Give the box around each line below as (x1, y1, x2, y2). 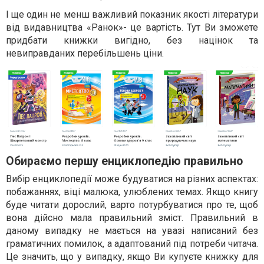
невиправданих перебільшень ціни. (6, 48, 164, 59)
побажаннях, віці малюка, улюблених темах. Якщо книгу (6, 186, 258, 198)
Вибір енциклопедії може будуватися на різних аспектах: (6, 173, 258, 185)
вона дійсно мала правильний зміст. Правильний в (6, 212, 258, 224)
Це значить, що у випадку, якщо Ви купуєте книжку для (6, 251, 258, 263)
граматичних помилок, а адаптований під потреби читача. (6, 238, 258, 250)
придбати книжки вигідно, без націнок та (6, 35, 258, 46)
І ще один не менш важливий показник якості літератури (6, 9, 258, 20)
